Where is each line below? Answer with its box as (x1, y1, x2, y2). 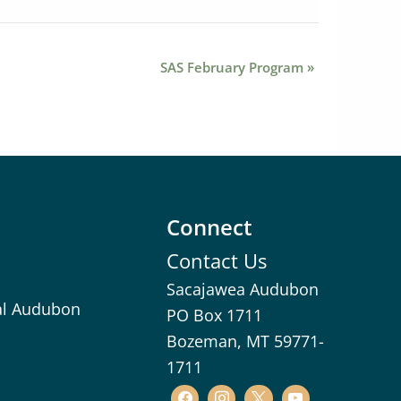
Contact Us (166, 247, 267, 274)
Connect (166, 212, 252, 242)
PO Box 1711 (166, 304, 262, 326)
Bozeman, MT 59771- (166, 330, 324, 352)
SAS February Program (160, 58, 307, 76)
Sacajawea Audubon (166, 278, 319, 300)
